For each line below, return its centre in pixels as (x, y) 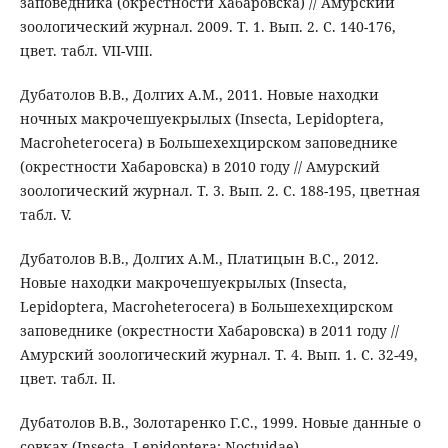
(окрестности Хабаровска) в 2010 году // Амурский (199, 167)
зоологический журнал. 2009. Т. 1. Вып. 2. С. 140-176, (207, 27)
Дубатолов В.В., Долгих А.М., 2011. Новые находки (199, 95)
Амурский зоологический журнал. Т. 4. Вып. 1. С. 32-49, (218, 355)
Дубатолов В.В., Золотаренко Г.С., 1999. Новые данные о (220, 423)
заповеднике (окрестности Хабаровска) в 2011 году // (209, 331)
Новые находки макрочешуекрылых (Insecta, (183, 283)
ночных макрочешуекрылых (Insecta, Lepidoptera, (201, 119)
